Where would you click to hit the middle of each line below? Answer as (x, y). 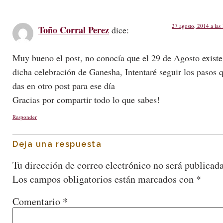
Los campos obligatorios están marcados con (104, 179)
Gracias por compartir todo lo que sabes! (86, 100)
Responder (25, 116)
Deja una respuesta (57, 144)
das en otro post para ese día (64, 86)
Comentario (38, 201)
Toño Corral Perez (74, 30)
